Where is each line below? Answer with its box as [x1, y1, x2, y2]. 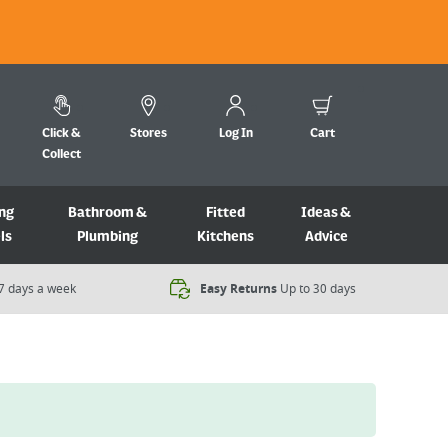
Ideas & [301, 205, 352, 221]
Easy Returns [200, 280, 277, 298]
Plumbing [76, 229, 138, 245]
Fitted [205, 205, 245, 221]
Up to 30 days [280, 280, 356, 298]
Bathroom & [67, 205, 147, 221]
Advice [304, 229, 348, 245]
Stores [130, 126, 167, 141]
